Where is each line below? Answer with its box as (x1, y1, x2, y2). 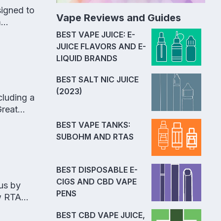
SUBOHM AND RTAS (56, 131, 134, 142)
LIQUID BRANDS (56, 53, 117, 63)
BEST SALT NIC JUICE (56, 74, 139, 85)
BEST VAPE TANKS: (56, 119, 130, 130)
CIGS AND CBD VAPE (56, 177, 137, 187)
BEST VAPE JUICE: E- (56, 30, 135, 39)
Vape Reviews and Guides (56, 12, 181, 24)
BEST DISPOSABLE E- (56, 165, 138, 175)
